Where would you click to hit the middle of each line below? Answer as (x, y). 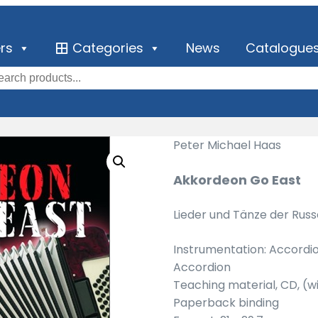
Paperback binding (226, 303)
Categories (108, 48)
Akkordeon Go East (237, 180)
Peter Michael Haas (227, 145)
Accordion (202, 267)
